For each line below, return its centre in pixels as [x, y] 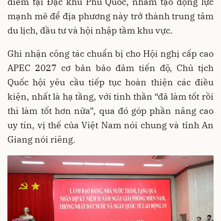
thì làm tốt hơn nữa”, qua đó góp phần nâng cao [110, 111]
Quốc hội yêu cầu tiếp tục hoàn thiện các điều [110, 82]
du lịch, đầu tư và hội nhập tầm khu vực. [91, 31]
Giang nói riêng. [41, 140]
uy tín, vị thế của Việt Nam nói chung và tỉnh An [110, 125]
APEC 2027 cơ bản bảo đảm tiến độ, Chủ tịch [110, 68]
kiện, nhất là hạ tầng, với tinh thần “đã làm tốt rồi [110, 97]
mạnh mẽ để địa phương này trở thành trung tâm [110, 16]
